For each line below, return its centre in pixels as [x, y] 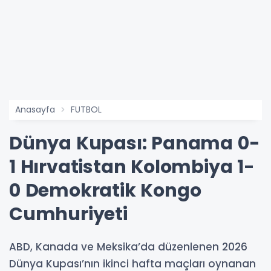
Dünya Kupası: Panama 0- [135, 144]
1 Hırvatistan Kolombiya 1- [132, 167]
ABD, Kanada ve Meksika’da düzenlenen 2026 [128, 247]
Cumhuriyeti [68, 214]
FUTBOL [86, 110]
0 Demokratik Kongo [105, 191]
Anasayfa [35, 110]
